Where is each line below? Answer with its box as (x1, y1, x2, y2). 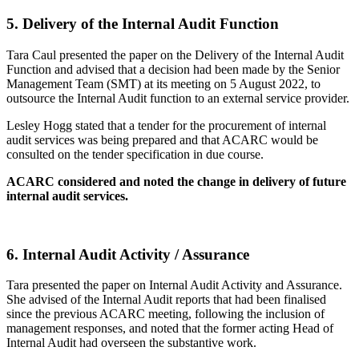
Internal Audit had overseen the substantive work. (6, 336, 256, 350)
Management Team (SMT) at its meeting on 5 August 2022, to (6, 76, 321, 91)
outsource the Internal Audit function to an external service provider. (6, 91, 349, 105)
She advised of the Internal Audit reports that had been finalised (6, 292, 326, 307)
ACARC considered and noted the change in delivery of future (6, 174, 346, 188)
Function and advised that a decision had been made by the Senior (6, 62, 340, 76)
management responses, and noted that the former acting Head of (6, 321, 333, 336)
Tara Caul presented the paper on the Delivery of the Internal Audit (6, 47, 344, 62)
